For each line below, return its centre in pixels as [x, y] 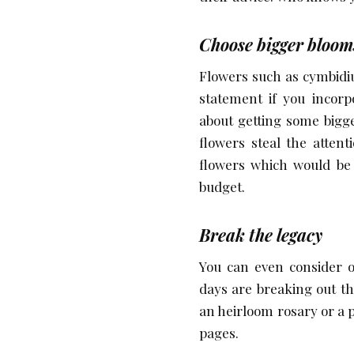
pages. [219, 332]
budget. [222, 186]
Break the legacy [261, 234]
